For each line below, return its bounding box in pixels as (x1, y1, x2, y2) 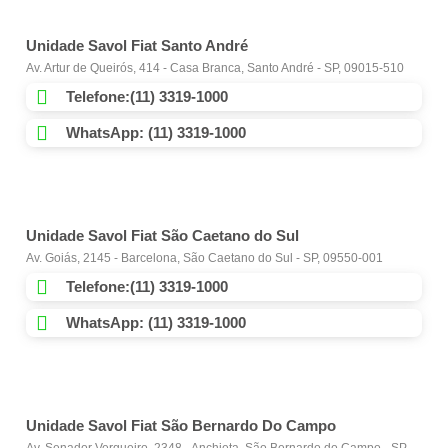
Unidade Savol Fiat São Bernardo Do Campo (26, 417, 336, 435)
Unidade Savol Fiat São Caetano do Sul (26, 227, 299, 245)
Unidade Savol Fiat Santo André (26, 37, 248, 55)
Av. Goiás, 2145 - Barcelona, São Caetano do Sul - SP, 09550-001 (26, 251, 383, 266)
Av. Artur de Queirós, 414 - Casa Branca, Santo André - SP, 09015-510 (26, 61, 404, 76)
